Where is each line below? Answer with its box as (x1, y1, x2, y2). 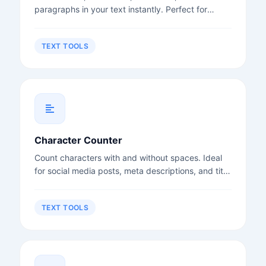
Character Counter (34, 134, 122, 146)
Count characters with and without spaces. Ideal (34, 152, 222, 163)
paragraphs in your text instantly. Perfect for (34, 4, 207, 14)
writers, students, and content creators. (34, 17, 188, 27)
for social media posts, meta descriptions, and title (34, 165, 230, 176)
